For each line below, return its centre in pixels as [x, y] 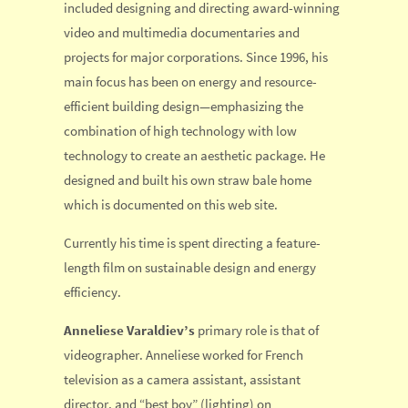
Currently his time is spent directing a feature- [192, 242]
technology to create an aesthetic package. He [194, 155]
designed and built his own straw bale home [188, 179]
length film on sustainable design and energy [190, 267]
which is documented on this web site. [171, 204]
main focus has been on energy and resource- [190, 81]
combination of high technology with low [180, 130]
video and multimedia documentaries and [182, 32]
